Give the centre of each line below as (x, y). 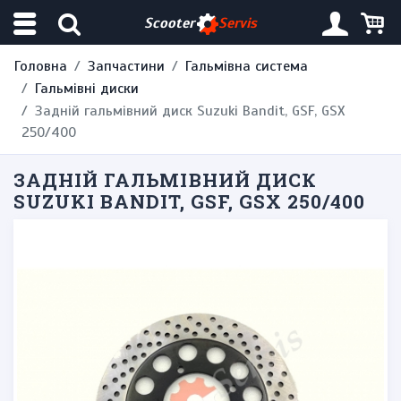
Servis (238, 23)
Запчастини (126, 66)
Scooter (169, 23)
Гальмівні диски (87, 89)
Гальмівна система (247, 66)
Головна (41, 66)
